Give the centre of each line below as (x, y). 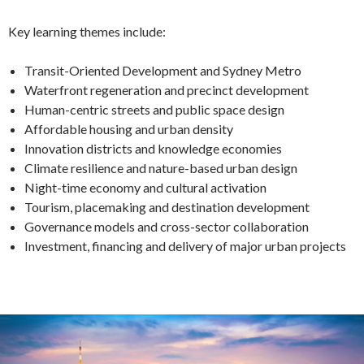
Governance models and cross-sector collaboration (167, 227)
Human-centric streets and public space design (154, 110)
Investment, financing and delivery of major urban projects (185, 246)
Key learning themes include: (87, 32)
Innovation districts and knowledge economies (153, 149)
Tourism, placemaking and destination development (167, 207)
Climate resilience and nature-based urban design (161, 168)
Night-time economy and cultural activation (145, 188)
